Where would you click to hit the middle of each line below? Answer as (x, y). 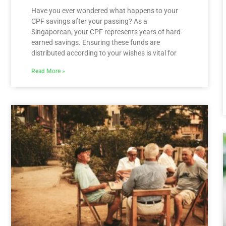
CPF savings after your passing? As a (89, 21)
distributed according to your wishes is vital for (104, 53)
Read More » (48, 71)
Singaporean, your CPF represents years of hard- (107, 32)
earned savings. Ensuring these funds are (96, 43)
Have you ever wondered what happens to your (105, 11)
